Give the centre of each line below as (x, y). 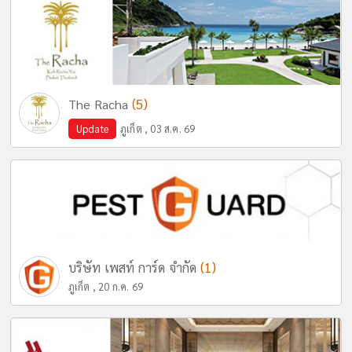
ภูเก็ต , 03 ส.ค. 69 (158, 128)
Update (92, 128)
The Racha (100, 104)
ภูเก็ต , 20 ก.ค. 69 (106, 286)
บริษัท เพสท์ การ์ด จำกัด (134, 267)
